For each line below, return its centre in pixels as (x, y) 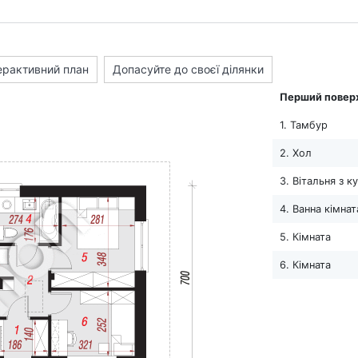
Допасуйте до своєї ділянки (188, 69)
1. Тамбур (303, 125)
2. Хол (295, 153)
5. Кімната (305, 237)
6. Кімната (305, 265)
